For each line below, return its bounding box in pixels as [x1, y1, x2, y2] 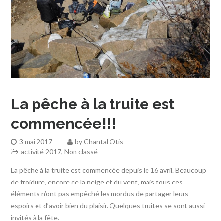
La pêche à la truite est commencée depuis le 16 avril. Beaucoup [11, 165, 207, 174]
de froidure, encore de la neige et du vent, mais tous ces [11, 177, 183, 186]
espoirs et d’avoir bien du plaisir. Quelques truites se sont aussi [11, 201, 205, 210]
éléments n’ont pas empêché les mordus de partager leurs [11, 189, 189, 198]
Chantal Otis [84, 137, 124, 146]
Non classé [64, 147, 98, 156]
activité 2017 [21, 147, 62, 156]
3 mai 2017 [19, 137, 53, 146]
